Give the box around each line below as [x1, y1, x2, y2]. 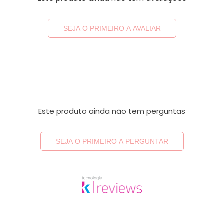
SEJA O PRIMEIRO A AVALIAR [63, 24, 161, 32]
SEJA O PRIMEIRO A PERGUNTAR [55, 137, 168, 145]
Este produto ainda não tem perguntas [38, 105, 185, 116]
